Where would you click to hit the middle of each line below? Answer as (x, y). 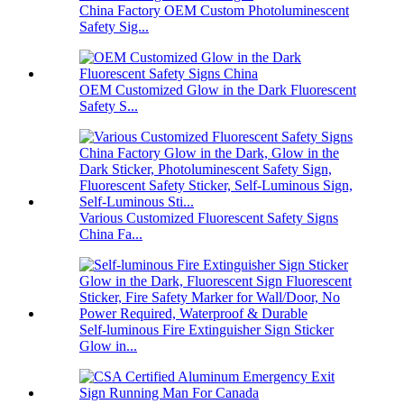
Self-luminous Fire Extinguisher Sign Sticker (207, 330)
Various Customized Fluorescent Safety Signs (209, 218)
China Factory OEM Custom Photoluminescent (214, 11)
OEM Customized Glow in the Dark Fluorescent (218, 90)
